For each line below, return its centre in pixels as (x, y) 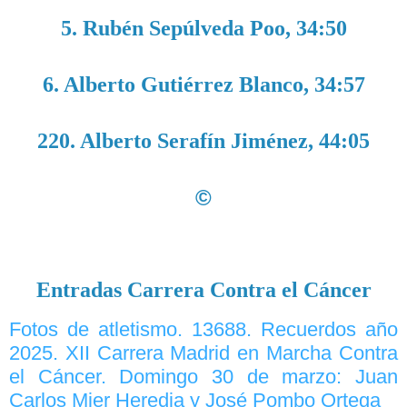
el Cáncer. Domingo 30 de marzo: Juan (203, 376)
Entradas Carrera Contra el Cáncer (203, 290)
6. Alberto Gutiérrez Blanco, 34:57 (203, 85)
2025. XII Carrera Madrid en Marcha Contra (203, 352)
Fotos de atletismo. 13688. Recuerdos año (203, 329)
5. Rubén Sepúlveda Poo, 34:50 (203, 29)
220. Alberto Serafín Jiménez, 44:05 (203, 141)
